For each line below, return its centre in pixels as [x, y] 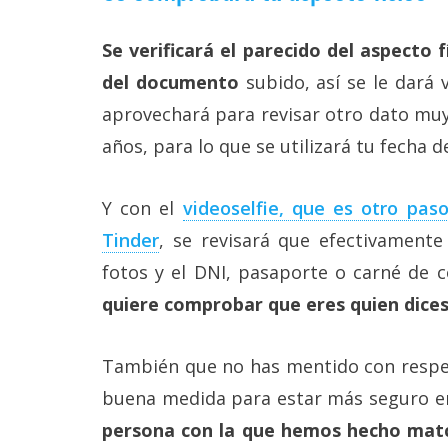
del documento [170, 81]
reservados [51, 14]
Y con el [142, 207]
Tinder [130, 239]
